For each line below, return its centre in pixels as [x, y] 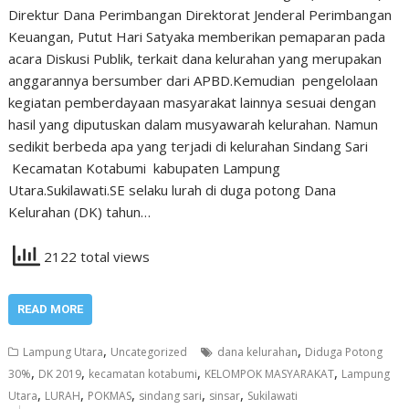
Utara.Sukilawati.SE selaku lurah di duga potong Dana [173, 190]
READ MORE [51, 309]
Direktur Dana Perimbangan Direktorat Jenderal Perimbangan [200, 15]
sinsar [225, 396]
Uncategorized [149, 352]
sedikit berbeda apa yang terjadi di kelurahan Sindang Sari [189, 146]
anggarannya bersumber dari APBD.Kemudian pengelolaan [194, 80]
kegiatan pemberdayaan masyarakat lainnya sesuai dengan [193, 102]
